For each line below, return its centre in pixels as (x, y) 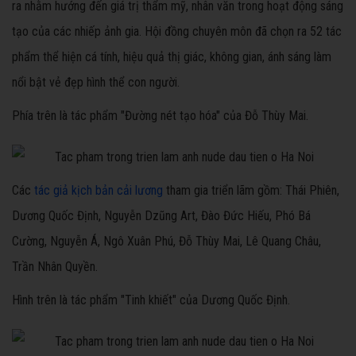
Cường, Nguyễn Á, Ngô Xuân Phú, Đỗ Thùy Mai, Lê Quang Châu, (166, 242)
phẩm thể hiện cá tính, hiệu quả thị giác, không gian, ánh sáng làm (172, 57)
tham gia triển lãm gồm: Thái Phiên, (251, 191)
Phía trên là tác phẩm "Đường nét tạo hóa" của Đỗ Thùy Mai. (160, 116)
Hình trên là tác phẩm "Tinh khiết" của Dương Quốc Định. (151, 300)
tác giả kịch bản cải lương (99, 191)
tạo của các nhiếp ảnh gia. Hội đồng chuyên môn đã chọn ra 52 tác (177, 32)
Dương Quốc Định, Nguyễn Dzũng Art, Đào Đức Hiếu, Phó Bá (161, 216)
